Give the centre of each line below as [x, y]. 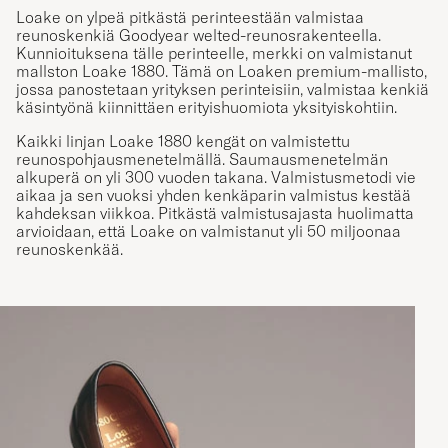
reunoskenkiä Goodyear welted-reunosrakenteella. [198, 34]
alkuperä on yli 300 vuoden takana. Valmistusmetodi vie [216, 176]
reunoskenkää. [69, 248]
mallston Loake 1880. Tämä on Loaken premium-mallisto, [221, 70]
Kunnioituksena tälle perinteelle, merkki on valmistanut [214, 52]
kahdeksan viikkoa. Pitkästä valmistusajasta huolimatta [215, 212]
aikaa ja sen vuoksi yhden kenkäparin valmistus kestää [213, 194]
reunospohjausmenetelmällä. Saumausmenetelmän [202, 158]
